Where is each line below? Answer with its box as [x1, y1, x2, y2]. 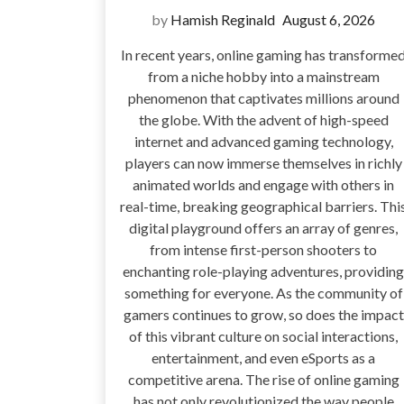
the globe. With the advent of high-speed [138, 111, 389, 129]
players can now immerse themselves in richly [124, 154, 402, 172]
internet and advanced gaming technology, [133, 133, 393, 151]
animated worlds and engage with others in [133, 176, 394, 194]
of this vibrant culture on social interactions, [129, 327, 398, 345]
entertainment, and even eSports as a [151, 349, 375, 367]
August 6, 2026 [282, 11, 375, 29]
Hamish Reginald [170, 11, 275, 29]
